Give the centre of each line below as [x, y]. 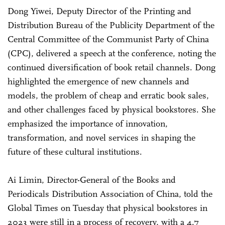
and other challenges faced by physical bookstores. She [111, 109]
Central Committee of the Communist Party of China [108, 39]
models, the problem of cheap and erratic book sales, [108, 95]
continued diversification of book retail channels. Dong [111, 67]
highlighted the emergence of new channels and [98, 81]
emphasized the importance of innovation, [88, 123]
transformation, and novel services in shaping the [101, 137]
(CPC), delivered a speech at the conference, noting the [112, 53]
